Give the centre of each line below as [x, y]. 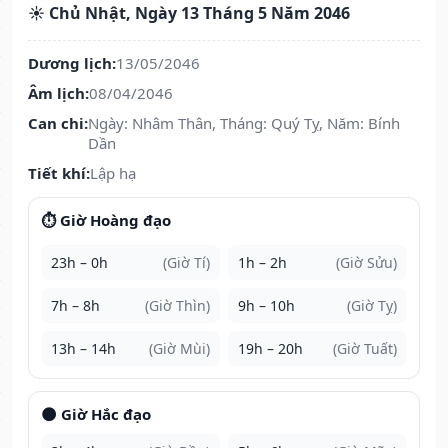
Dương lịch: [72, 63]
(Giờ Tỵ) [372, 306]
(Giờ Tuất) [365, 349]
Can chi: [58, 123]
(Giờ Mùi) [179, 349]
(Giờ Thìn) [177, 306]
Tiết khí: [59, 173]
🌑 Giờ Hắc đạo [96, 414]
